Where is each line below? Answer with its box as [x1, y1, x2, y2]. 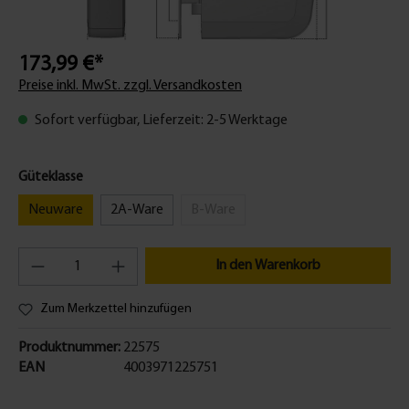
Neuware [28, 203, 83, 217]
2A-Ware [110, 203, 163, 217]
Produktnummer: [18, 340, 121, 355]
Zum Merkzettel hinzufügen [40, 302, 192, 316]
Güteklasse [18, 170, 83, 184]
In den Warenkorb [215, 258, 320, 273]
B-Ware [191, 203, 236, 217]
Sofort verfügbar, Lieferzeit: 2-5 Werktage [32, 113, 288, 128]
